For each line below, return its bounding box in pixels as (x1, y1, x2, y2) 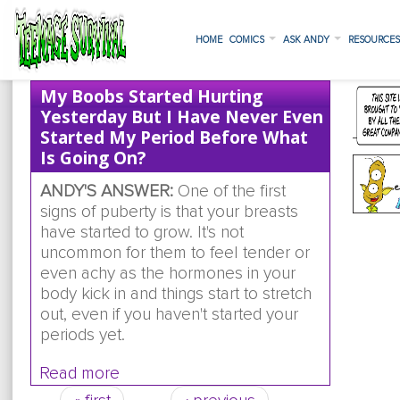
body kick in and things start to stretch (39, 286, 312, 303)
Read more (39, 365, 121, 382)
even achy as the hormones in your (39, 265, 296, 282)
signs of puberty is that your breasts (39, 204, 298, 221)
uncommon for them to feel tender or (39, 245, 310, 262)
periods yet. (39, 327, 125, 344)
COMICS (229, 35, 267, 45)
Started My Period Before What (39, 125, 308, 149)
